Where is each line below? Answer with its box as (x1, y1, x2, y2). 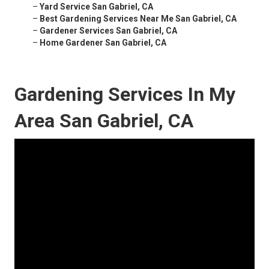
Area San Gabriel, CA (14, 109, 193, 133)
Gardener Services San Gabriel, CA (40, 26, 177, 36)
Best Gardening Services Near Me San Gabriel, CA (40, 14, 237, 24)
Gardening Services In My (14, 83, 235, 106)
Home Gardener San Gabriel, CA (40, 38, 166, 48)
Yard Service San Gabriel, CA (40, 2, 153, 12)
